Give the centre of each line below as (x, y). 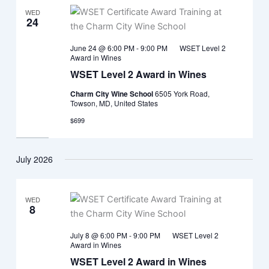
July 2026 (35, 159)
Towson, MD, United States (114, 103)
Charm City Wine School (112, 94)
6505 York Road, (182, 93)
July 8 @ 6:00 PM (98, 235)
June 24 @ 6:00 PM (102, 48)
